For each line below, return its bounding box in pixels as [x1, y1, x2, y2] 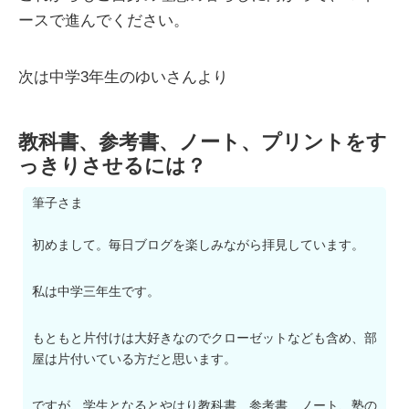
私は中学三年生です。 [32, 284, 160, 299]
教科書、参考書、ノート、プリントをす [18, 131, 387, 154]
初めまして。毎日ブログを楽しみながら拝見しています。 [32, 237, 364, 253]
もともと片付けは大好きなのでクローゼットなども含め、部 [32, 330, 377, 346]
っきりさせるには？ [18, 154, 206, 178]
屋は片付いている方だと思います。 [32, 351, 236, 367]
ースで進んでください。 [18, 12, 189, 30]
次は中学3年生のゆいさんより [18, 68, 228, 87]
